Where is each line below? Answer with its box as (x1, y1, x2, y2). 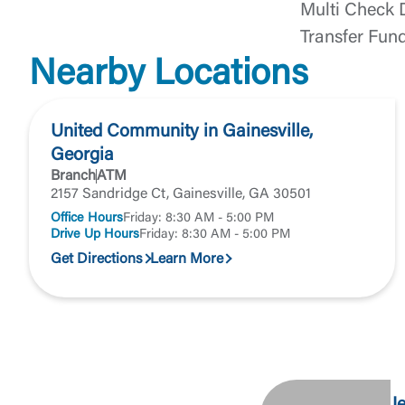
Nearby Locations (29, 58, 308, 94)
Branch (51, 169, 96, 184)
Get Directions (51, 252, 143, 267)
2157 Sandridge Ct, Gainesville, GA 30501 (51, 187, 311, 202)
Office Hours (51, 212, 123, 225)
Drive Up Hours (51, 228, 139, 241)
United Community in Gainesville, (51, 123, 313, 141)
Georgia (51, 146, 114, 165)
